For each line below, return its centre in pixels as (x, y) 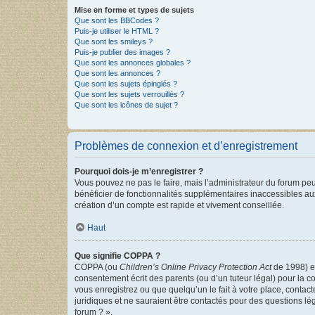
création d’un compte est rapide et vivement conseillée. (179, 205)
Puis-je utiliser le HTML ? (117, 31)
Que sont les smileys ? (114, 41)
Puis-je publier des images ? (122, 52)
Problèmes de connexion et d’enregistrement (186, 146)
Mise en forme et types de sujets (134, 9)
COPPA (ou (97, 267)
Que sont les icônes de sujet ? (126, 104)
